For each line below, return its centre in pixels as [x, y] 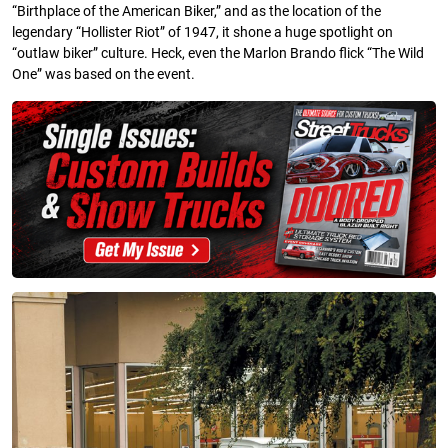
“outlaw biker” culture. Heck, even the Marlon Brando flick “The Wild [218, 53]
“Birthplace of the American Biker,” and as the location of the [196, 11]
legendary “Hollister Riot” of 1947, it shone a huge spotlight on [202, 32]
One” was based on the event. [103, 74]
